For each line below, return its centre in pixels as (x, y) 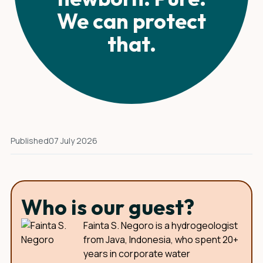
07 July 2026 (73, 141)
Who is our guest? (108, 207)
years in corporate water (137, 254)
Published (30, 141)
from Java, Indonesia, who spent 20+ (161, 240)
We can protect (131, 21)
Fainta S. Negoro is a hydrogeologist (161, 225)
